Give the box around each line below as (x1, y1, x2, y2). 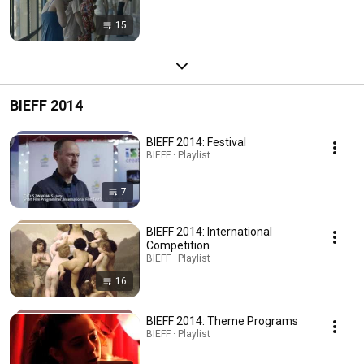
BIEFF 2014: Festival (146, 135, 246, 149)
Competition (146, 238, 210, 252)
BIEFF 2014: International (146, 224, 272, 238)
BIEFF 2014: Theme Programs (146, 314, 298, 327)
